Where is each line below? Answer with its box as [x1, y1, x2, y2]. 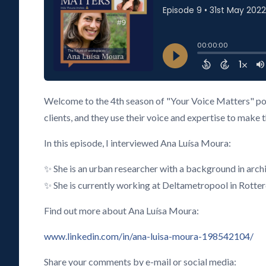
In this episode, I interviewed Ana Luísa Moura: [44, 137, 232, 148]
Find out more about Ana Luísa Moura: [44, 205, 199, 216]
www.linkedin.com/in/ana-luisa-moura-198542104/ [44, 230, 254, 242]
